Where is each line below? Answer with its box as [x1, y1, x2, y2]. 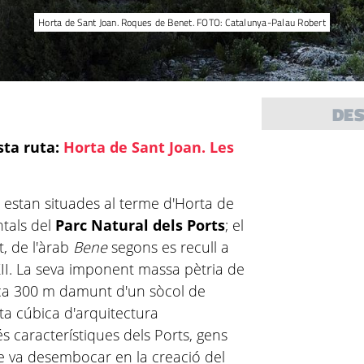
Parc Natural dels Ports [55, 215, 226, 235]
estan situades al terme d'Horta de [4, 193, 235, 213]
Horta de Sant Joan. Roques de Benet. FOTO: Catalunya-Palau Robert [38, 15, 326, 30]
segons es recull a [107, 237, 230, 257]
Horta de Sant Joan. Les [63, 137, 235, 157]
